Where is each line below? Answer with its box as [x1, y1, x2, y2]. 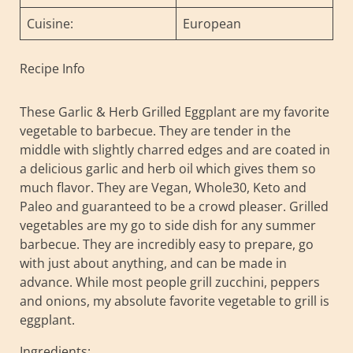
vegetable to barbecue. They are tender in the [20, 121, 291, 139]
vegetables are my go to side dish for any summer [20, 216, 316, 234]
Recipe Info [20, 59, 85, 77]
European [183, 14, 241, 32]
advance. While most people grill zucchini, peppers [20, 273, 320, 291]
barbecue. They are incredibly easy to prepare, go [20, 235, 314, 253]
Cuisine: [27, 14, 73, 32]
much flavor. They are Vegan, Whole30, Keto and [20, 178, 307, 196]
